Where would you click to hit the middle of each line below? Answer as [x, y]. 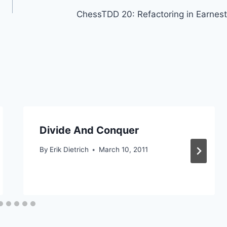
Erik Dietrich [69, 150]
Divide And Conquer [89, 130]
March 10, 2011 [123, 150]
